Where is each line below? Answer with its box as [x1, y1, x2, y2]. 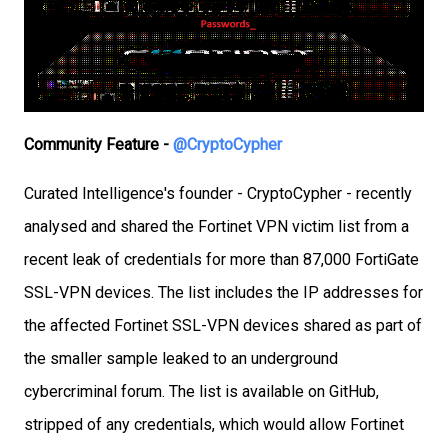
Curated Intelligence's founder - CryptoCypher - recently [24, 184, 412, 204]
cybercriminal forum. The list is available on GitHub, [24, 382, 379, 402]
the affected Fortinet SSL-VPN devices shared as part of [24, 316, 422, 336]
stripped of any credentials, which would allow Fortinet [24, 415, 404, 435]
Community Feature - [24, 135, 173, 155]
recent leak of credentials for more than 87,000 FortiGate [24, 250, 419, 270]
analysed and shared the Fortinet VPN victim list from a [24, 217, 409, 237]
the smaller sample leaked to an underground [24, 349, 338, 369]
